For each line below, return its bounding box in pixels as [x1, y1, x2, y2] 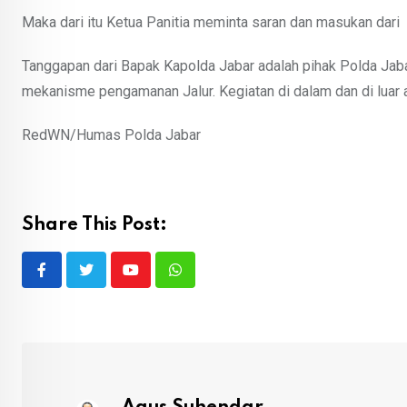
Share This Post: [22, 216, 167, 235]
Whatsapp [174, 272, 238, 290]
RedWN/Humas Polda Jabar [22, 126, 201, 144]
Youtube [129, 272, 181, 290]
